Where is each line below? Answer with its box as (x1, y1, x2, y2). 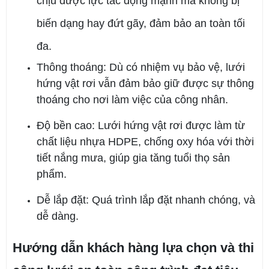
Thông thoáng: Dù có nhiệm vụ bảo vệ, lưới (37, 61, 245, 74)
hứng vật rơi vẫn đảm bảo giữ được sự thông (37, 77, 254, 90)
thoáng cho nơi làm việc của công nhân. (37, 94, 228, 106)
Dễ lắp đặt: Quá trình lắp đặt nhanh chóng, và (37, 194, 255, 207)
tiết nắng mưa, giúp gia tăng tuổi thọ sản (37, 152, 230, 165)
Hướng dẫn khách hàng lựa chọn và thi (13, 240, 254, 256)
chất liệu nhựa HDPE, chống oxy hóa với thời (37, 136, 254, 148)
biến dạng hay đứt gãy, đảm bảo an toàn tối (37, 17, 245, 30)
